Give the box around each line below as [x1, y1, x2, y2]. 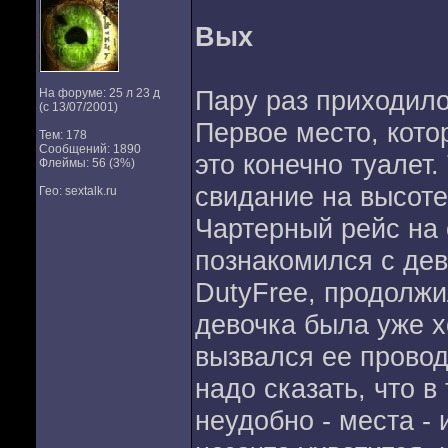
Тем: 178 [38, 128, 87, 142]
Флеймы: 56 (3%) [38, 156, 135, 170]
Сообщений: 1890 [38, 142, 141, 156]
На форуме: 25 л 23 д [38, 86, 160, 100]
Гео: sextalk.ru [38, 184, 117, 198]
